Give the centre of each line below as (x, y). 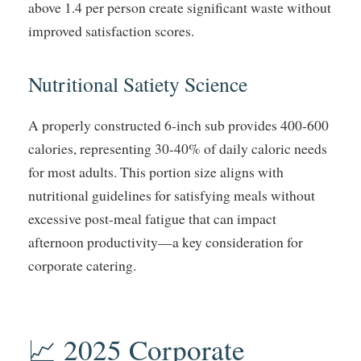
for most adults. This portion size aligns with (156, 172)
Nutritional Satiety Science (138, 84)
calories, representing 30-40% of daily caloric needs (178, 149)
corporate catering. (82, 266)
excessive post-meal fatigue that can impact (152, 219)
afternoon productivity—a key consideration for (166, 242)
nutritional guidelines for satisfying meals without (172, 195)
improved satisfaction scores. (111, 31)
